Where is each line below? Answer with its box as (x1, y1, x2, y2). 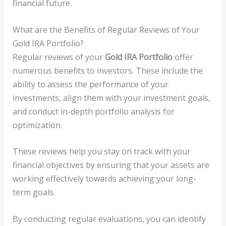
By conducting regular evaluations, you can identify (12, 213, 206, 224)
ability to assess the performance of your (12, 78, 168, 90)
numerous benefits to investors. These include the (12, 65, 203, 76)
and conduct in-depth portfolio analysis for (12, 105, 175, 117)
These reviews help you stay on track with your (12, 146, 191, 157)
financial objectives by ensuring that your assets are (12, 159, 209, 171)
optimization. (12, 119, 62, 131)
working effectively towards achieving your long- (12, 173, 196, 185)
